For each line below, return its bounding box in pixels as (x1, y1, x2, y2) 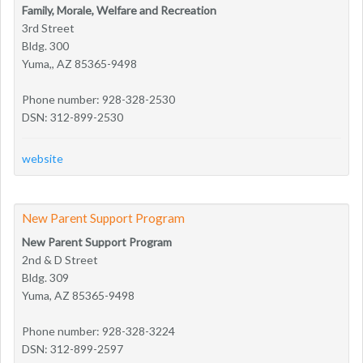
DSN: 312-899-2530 (22, 109, 123, 124)
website (22, 151, 63, 165)
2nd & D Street (22, 252, 98, 267)
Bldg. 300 (22, 38, 69, 53)
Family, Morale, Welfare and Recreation (22, 2, 216, 17)
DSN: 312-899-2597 (22, 341, 123, 356)
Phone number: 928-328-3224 (22, 323, 175, 338)
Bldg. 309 (22, 270, 69, 284)
